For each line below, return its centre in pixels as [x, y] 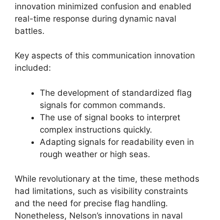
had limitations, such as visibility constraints [101, 191]
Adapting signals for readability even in [117, 142]
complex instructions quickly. [96, 129]
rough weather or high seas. [95, 154]
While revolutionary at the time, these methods [107, 179]
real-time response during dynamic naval [96, 18]
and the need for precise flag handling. [91, 203]
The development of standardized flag [116, 93]
